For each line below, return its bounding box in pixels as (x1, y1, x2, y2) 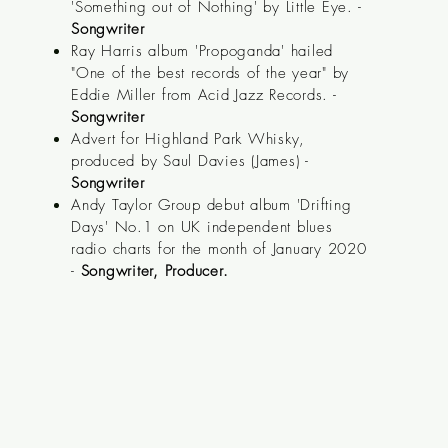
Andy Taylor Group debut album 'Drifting (71, 195, 352, 215)
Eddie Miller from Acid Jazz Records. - (71, 85, 337, 105)
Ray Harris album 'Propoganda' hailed (71, 41, 334, 61)
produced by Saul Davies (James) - (71, 151, 309, 171)
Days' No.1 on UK (71, 217, 207, 237)
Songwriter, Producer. (80, 261, 229, 281)
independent (206, 217, 292, 237)
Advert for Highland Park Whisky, (71, 129, 306, 149)
